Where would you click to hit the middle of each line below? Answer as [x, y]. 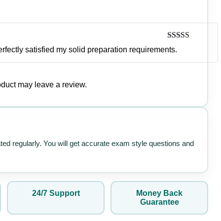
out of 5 [179, 55]
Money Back [159, 193]
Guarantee [159, 202]
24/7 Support [56, 193]
